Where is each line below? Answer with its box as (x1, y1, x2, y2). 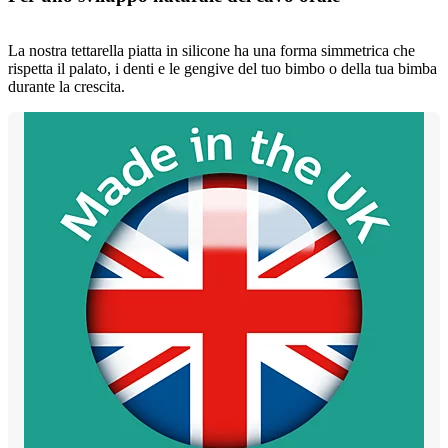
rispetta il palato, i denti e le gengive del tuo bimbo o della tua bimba (8, 59, 437, 77)
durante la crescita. (8, 77, 125, 95)
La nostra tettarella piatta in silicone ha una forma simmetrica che (8, 41, 415, 59)
